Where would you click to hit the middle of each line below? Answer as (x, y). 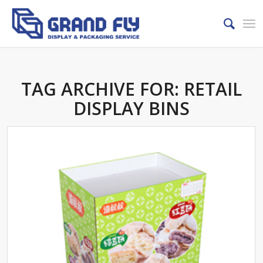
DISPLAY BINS (131, 108)
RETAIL (213, 89)
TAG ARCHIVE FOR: (102, 89)
